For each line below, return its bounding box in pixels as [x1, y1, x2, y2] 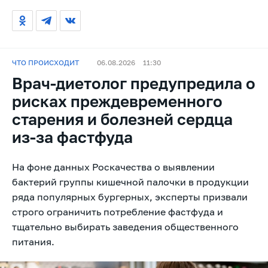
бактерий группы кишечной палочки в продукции [12, 175, 249, 188]
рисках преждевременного [12, 92, 223, 111]
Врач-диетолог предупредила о [12, 74, 255, 93]
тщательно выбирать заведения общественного [12, 220, 239, 233]
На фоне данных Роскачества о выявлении [12, 160, 215, 173]
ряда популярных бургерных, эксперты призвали [12, 190, 248, 203]
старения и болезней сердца [12, 109, 233, 129]
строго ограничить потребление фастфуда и [12, 205, 223, 218]
